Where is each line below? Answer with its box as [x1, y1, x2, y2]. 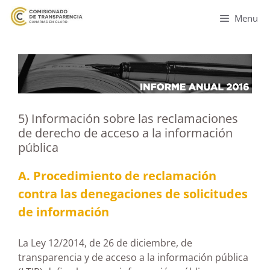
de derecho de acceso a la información [18, 124, 233, 141]
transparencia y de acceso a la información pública [18, 250, 248, 264]
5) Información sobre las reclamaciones [18, 110, 238, 127]
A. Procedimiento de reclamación [18, 167, 216, 184]
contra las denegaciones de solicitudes [18, 185, 248, 202]
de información [18, 203, 109, 220]
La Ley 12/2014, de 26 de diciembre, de [18, 236, 192, 250]
